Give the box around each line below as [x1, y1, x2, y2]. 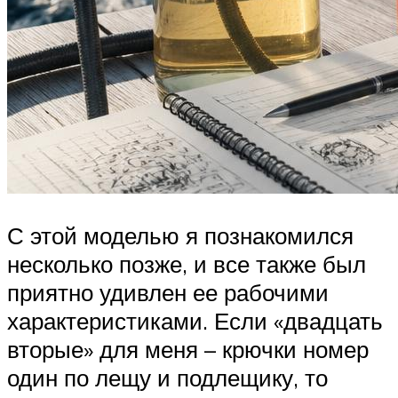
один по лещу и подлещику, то [7, 363, 328, 393]
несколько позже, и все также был [7, 250, 366, 279]
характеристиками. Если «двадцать [7, 306, 383, 336]
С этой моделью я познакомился [7, 221, 354, 251]
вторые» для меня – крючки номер [7, 335, 369, 364]
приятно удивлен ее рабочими [7, 278, 329, 307]
